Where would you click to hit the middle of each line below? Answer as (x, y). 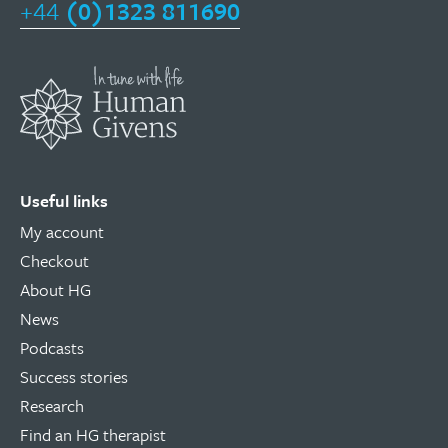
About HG (55, 289)
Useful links (64, 200)
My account (62, 231)
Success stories (74, 376)
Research (52, 405)
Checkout (54, 260)
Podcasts (52, 347)
